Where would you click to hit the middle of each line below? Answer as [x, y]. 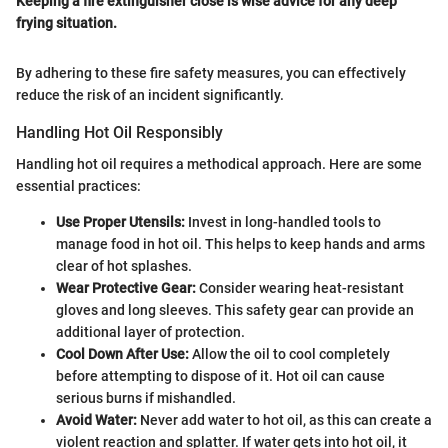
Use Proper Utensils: [120, 221]
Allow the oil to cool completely [289, 353]
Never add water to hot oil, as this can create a [284, 419]
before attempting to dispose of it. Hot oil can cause [220, 375]
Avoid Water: [96, 419]
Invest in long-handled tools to [283, 221]
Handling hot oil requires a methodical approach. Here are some [219, 163]
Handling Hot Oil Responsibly [119, 132]
